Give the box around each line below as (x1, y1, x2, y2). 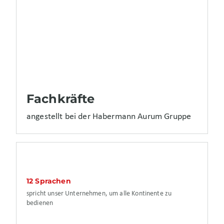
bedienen (26, 199, 53, 207)
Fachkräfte (26, 91, 95, 106)
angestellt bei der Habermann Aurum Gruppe (26, 112, 191, 122)
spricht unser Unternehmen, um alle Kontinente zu (26, 189, 172, 197)
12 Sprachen (26, 176, 71, 185)
